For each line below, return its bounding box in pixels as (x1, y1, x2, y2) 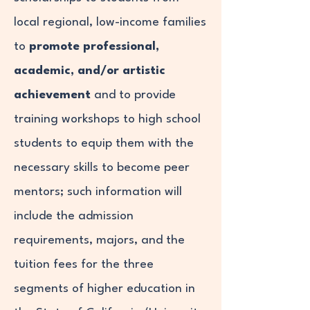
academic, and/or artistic (14, 65, 165, 77)
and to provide (91, 89, 176, 101)
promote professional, (29, 41, 159, 53)
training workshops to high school (14, 113, 201, 125)
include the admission (14, 210, 134, 222)
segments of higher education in (14, 283, 195, 295)
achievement (14, 89, 91, 101)
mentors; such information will (14, 186, 182, 198)
